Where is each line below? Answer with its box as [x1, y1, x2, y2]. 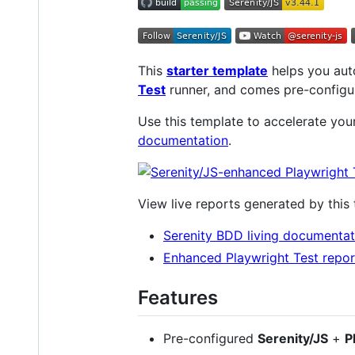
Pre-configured [163, 330, 258, 346]
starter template [166, 62, 268, 78]
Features [138, 285, 218, 309]
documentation [138, 132, 228, 148]
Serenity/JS [258, 330, 328, 346]
